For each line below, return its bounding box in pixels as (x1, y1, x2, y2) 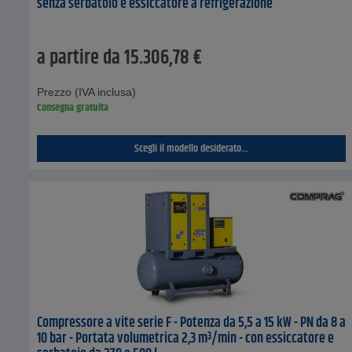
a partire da (37, 43, 120, 74)
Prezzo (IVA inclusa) (37, 86, 136, 99)
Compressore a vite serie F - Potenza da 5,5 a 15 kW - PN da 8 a (37, 312, 346, 335)
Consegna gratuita (37, 99, 108, 117)
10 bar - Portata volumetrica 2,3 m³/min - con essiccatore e (37, 328, 334, 350)
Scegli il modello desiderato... (134, 140, 249, 158)
